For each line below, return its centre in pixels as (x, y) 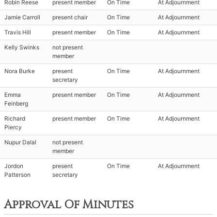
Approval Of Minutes (69, 205)
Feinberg (16, 103)
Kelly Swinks (22, 47)
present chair (70, 17)
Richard (15, 118)
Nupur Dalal (20, 142)
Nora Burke (20, 71)
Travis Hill (18, 32)
